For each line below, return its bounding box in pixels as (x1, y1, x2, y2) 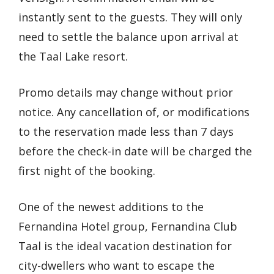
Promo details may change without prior (18, 84, 233, 100)
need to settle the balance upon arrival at (18, 29, 239, 44)
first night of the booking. (18, 163, 155, 178)
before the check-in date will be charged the (18, 143, 252, 158)
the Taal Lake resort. (18, 48, 128, 64)
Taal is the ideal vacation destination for (18, 238, 232, 253)
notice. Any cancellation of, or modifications (18, 104, 250, 119)
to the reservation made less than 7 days (18, 124, 234, 139)
